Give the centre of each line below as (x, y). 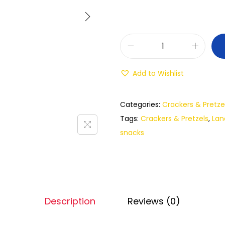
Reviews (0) (154, 201)
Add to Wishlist (158, 73)
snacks (132, 132)
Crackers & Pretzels (175, 118)
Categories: (141, 104)
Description (70, 201)
